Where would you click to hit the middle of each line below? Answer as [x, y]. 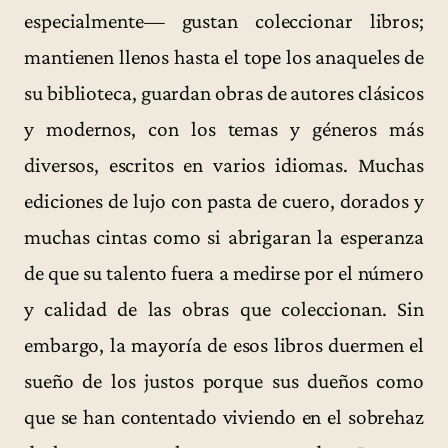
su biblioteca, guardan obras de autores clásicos [224, 92]
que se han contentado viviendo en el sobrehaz [224, 416]
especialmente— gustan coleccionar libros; [224, 20]
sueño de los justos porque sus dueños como [224, 380]
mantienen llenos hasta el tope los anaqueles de [224, 56]
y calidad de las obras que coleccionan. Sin [224, 308]
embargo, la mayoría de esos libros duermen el [224, 344]
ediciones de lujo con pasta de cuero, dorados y [224, 200]
